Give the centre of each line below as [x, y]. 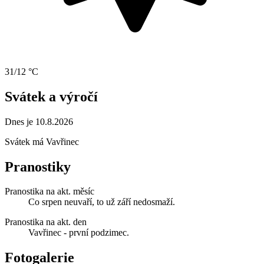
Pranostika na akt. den [46, 222]
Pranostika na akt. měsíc [49, 192]
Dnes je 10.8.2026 [39, 121]
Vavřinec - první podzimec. [79, 233]
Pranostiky [38, 166]
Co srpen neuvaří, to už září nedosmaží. [102, 202]
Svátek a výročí [51, 96]
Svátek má [25, 141]
